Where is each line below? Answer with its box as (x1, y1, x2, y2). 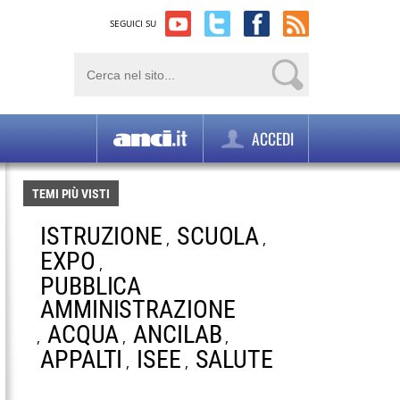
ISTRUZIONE (40, 221, 162, 251)
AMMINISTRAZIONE (40, 295, 236, 324)
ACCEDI (248, 127, 294, 150)
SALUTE (195, 345, 273, 374)
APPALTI (40, 345, 123, 374)
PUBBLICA (40, 271, 142, 301)
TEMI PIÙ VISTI (32, 187, 110, 201)
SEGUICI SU (110, 17, 156, 29)
